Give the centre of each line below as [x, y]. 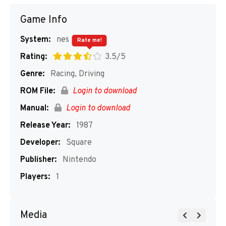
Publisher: [38, 160]
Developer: [40, 143]
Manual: [34, 108]
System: [35, 40]
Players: [35, 177]
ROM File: [38, 91]
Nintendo [78, 160]
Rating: [34, 57]
